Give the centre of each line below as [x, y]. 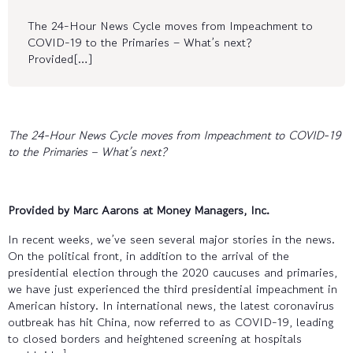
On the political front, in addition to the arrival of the [149, 255]
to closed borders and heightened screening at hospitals [155, 338]
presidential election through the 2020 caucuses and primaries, [173, 272]
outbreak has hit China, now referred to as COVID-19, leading [171, 321]
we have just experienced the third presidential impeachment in [173, 288]
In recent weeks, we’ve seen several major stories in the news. [171, 239]
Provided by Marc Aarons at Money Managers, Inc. [139, 210]
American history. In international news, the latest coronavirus [171, 305]
